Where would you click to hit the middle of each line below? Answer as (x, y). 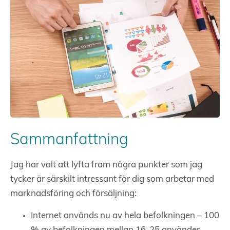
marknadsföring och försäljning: (73, 194)
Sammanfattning (69, 141)
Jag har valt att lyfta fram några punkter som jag (106, 165)
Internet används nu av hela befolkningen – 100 (125, 216)
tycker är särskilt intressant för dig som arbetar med (112, 180)
